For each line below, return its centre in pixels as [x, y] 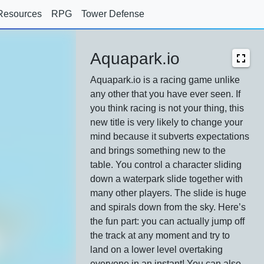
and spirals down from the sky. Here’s [168, 207]
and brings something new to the [158, 151]
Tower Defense [113, 14]
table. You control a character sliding [166, 165]
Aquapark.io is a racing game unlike [165, 80]
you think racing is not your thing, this [167, 108]
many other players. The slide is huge [169, 193]
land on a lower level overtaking [157, 250]
